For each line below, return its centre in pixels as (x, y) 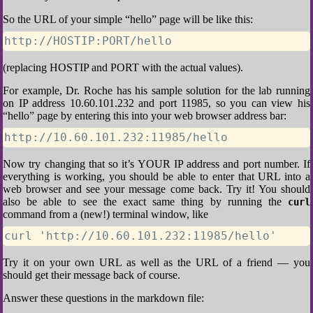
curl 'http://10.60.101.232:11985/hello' (140, 236)
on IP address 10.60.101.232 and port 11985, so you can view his (156, 103)
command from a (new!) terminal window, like (105, 214)
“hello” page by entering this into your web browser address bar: (145, 116)
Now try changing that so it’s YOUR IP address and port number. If (156, 164)
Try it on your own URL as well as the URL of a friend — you (156, 262)
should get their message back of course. (92, 275)
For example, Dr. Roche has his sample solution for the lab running (156, 90)
